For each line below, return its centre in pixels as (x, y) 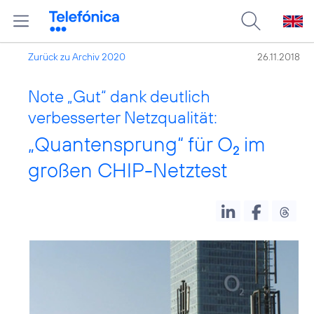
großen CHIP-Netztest (128, 170)
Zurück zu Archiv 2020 (77, 57)
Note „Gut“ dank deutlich (119, 96)
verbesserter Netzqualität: (123, 117)
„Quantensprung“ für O (130, 144)
